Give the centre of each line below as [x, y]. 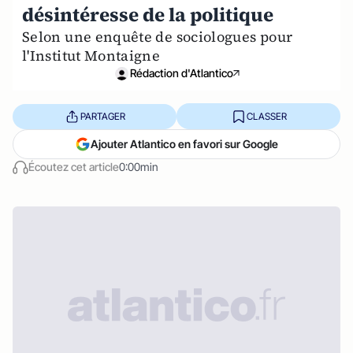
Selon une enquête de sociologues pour [158, 37]
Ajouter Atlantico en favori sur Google [184, 144]
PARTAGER [102, 116]
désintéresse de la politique [148, 15]
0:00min [139, 167]
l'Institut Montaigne [91, 56]
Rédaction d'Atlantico [181, 73]
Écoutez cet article [74, 167]
